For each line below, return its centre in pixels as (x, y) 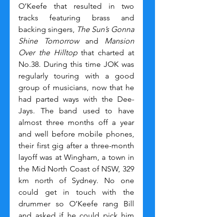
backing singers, (47, 29)
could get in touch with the (76, 192)
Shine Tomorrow (49, 41)
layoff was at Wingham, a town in (76, 157)
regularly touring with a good (76, 76)
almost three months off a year (76, 122)
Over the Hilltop (48, 52)
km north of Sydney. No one (76, 180)
